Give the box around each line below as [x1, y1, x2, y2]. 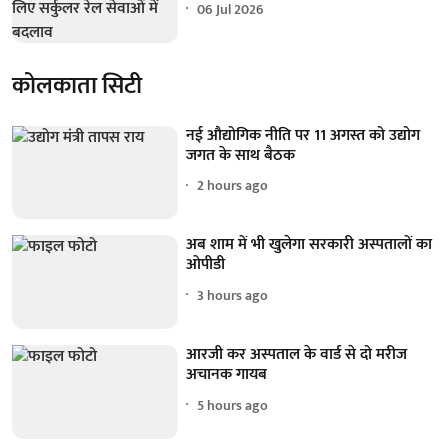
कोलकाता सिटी [12, 65, 142, 106]
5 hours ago [197, 393, 269, 417]
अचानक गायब [186, 361, 268, 389]
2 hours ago [197, 174, 269, 198]
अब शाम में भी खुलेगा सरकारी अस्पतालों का [186, 231, 433, 259]
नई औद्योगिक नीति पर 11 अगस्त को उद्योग [186, 121, 421, 149]
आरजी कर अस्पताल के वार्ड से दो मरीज [186, 341, 408, 369]
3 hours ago [197, 283, 269, 307]
